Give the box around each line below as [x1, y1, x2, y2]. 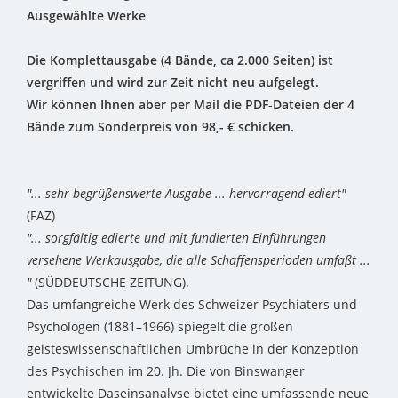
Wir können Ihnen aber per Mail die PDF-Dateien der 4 [27, 96, 354, 114]
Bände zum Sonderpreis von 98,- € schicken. [27, 118, 294, 136]
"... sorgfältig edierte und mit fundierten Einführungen [27, 229, 326, 247]
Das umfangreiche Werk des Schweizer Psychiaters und [27, 296, 357, 314]
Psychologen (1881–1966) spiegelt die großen [27, 318, 293, 336]
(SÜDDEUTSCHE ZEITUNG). [35, 274, 189, 291]
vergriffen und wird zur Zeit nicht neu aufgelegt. [27, 74, 319, 92]
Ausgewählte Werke [27, 7, 146, 25]
